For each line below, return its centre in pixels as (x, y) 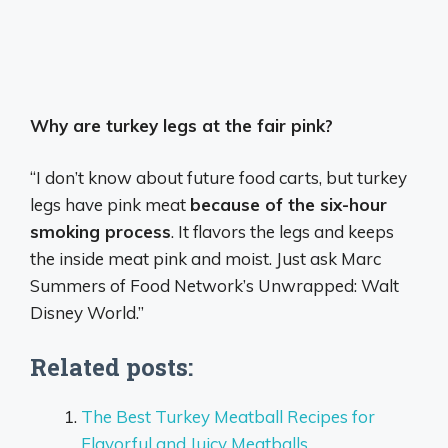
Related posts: (111, 366)
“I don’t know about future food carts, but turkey (218, 178)
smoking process (100, 232)
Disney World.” (87, 313)
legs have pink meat (110, 205)
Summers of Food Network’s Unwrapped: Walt (214, 286)
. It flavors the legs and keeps (282, 232)
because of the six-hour (288, 205)
